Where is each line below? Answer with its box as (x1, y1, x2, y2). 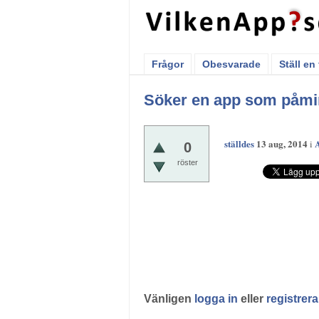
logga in (194, 293, 238, 305)
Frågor (152, 58, 184, 70)
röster (177, 158, 198, 167)
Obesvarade (202, 58, 261, 70)
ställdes (224, 137, 254, 150)
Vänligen (144, 293, 194, 305)
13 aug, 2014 (256, 137, 308, 150)
